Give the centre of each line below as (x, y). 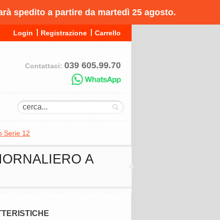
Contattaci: (45, 66)
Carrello (108, 33)
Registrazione (64, 33)
